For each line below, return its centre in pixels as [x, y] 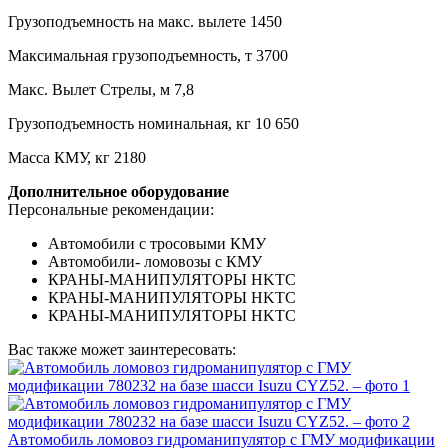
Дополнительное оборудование [118, 191]
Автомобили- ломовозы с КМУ [155, 261]
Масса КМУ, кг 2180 [77, 157]
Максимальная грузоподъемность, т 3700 [148, 55]
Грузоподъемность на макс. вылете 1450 [145, 21]
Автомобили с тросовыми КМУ [157, 243]
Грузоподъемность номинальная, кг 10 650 [153, 123]
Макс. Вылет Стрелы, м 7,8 [101, 89]
